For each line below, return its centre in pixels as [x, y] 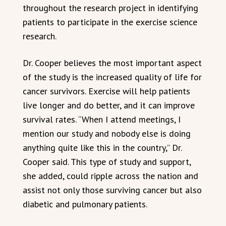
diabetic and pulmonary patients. [85, 204]
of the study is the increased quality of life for [112, 77]
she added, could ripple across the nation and [110, 176]
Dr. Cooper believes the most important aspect [112, 63]
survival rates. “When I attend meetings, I [102, 119]
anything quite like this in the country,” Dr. [102, 147]
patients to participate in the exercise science [110, 22]
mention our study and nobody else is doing [107, 133]
